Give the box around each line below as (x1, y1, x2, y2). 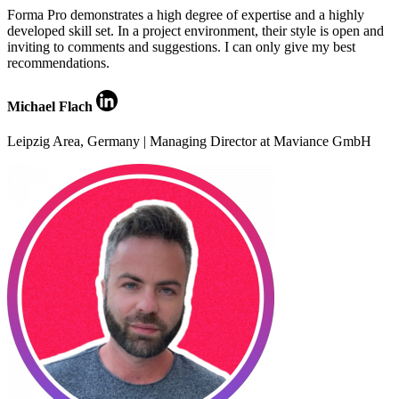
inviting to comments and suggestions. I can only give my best (7, 38, 355, 54)
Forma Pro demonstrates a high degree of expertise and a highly (7, 6, 364, 22)
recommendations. (7, 54, 110, 70)
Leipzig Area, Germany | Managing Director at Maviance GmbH (7, 134, 371, 150)
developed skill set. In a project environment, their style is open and (7, 22, 384, 38)
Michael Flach (7, 98, 96, 114)
